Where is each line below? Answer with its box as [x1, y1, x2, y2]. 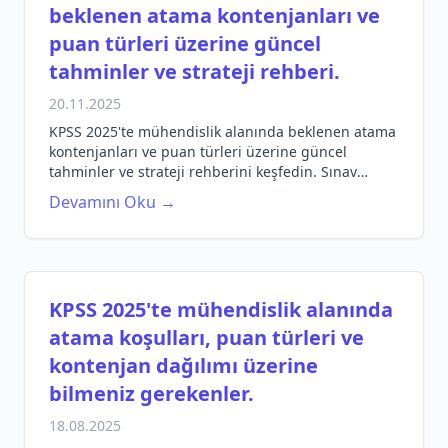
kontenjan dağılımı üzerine [49, 352, 318, 379]
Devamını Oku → [49, 191, 176, 213]
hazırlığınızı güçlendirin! [49, 182, 214, 201]
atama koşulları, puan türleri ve [49, 324, 364, 351]
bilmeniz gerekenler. [49, 380, 254, 407]
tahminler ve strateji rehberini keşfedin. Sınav [49, 162, 357, 181]
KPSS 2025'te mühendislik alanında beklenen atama [49, 122, 396, 141]
